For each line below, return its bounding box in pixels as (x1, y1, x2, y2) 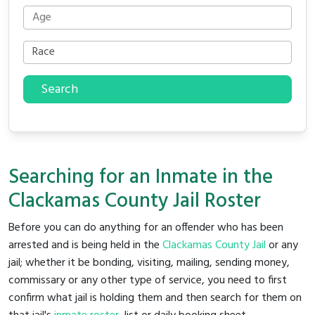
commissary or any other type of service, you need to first (8, 271, 287, 290)
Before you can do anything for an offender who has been (8, 218, 283, 237)
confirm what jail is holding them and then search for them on (8, 288, 302, 307)
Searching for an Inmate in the (8, 161, 273, 194)
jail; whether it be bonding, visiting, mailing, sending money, (8, 253, 290, 272)
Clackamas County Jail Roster (8, 185, 261, 218)
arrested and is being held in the (8, 236, 162, 255)
